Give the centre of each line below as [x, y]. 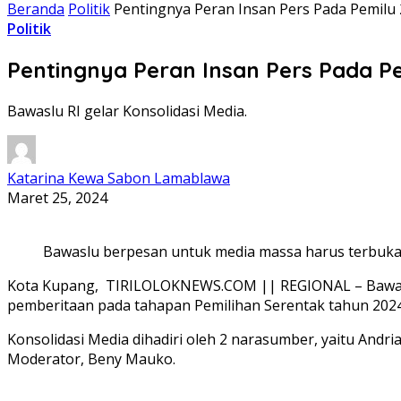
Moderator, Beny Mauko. [91, 358]
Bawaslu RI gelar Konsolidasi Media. [127, 111]
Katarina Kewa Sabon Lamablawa [119, 178]
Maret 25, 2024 [57, 197]
